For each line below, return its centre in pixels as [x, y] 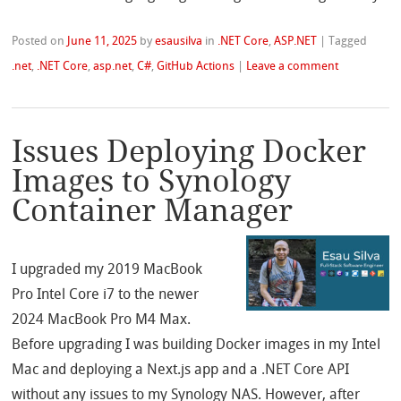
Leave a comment [293, 65]
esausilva [179, 40]
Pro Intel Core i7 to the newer [106, 294]
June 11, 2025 [102, 40]
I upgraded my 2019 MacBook [107, 269]
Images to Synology [152, 182]
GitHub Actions [196, 65]
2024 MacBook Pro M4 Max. [102, 320]
